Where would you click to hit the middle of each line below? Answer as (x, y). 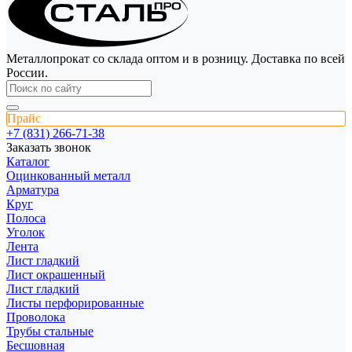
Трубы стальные (50, 331)
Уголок (26, 232)
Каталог (28, 161)
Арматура (33, 189)
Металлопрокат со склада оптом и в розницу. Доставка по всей (176, 58)
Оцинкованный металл (68, 175)
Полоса (26, 218)
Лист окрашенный (56, 274)
